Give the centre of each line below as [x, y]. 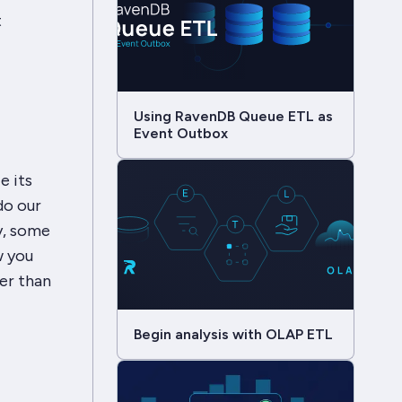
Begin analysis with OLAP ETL [233, 334]
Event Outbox [180, 133]
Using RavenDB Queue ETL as [233, 116]
